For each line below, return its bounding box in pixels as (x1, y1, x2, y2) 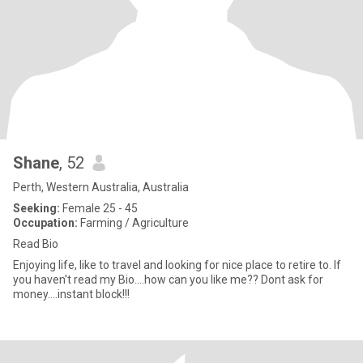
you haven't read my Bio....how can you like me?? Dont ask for (13, 273, 261, 286)
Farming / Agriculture (78, 216, 189, 229)
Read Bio (13, 237, 58, 250)
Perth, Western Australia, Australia (13, 181, 189, 194)
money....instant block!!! (13, 288, 130, 301)
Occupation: (13, 216, 78, 229)
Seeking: (13, 202, 60, 215)
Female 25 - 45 (60, 202, 138, 215)
